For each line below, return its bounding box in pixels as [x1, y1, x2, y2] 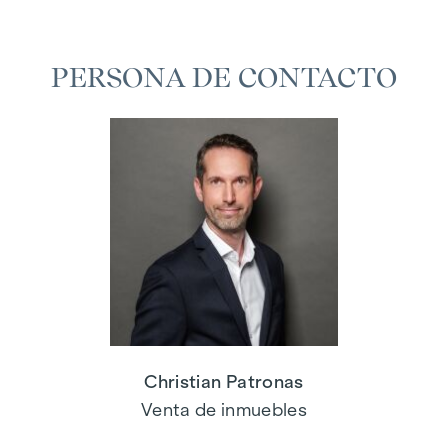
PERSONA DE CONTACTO [50, 60, 398, 94]
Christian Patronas [144, 372, 304, 392]
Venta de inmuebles [140, 400, 308, 420]
